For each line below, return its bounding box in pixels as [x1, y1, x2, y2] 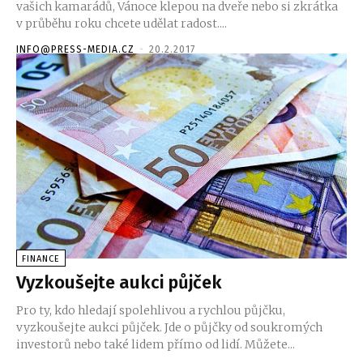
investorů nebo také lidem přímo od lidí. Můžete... [16, 337, 295, 352]
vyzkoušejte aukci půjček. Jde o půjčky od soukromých [16, 320, 322, 335]
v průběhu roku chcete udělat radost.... [16, 16, 227, 32]
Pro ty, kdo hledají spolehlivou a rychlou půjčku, [16, 303, 285, 318]
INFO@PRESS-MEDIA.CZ [16, 44, 135, 56]
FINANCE [22, 254, 60, 264]
